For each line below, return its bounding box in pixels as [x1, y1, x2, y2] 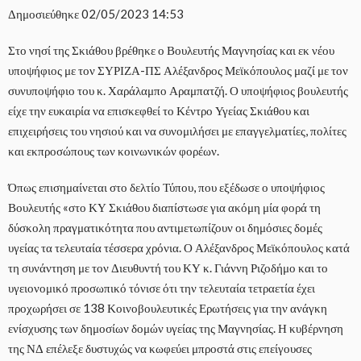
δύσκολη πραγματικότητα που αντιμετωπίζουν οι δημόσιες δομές [8, 220, 322, 235]
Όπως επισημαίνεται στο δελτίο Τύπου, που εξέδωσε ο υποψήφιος [8, 180, 325, 195]
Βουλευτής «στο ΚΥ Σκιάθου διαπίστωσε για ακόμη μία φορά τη [8, 200, 321, 215]
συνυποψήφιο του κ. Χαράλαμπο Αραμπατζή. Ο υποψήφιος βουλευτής [8, 83, 348, 98]
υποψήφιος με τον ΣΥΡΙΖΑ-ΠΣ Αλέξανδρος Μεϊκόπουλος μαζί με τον [8, 63, 348, 78]
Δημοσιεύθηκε [8, 6, 81, 22]
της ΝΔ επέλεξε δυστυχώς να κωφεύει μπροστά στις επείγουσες [8, 341, 312, 356]
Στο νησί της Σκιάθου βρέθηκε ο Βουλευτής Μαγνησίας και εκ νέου [8, 43, 334, 58]
